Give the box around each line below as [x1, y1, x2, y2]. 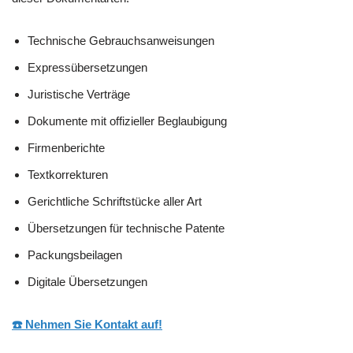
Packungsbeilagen [28, 248, 122, 262]
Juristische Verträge [28, 87, 130, 102]
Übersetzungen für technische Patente [28, 221, 225, 236]
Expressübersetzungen [28, 61, 147, 75]
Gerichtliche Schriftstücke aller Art [28, 195, 202, 209]
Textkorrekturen [28, 168, 108, 182]
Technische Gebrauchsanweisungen [28, 34, 214, 48]
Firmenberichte [28, 141, 105, 155]
